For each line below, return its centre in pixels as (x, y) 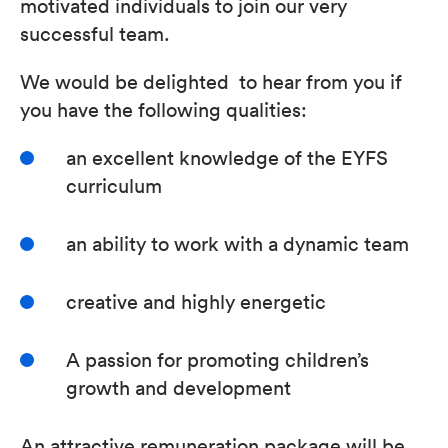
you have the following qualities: (163, 109)
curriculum (114, 185)
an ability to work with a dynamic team (237, 243)
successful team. (95, 33)
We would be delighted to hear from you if (211, 81)
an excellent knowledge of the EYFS (227, 157)
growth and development (178, 387)
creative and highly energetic (196, 301)
